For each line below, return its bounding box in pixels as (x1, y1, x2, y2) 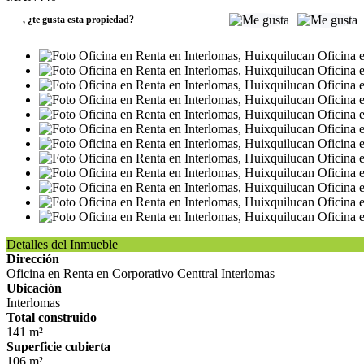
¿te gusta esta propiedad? (28, 14, 134, 25)
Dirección (6, 252, 59, 266)
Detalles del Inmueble (6, 237, 118, 251)
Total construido (6, 310, 97, 324)
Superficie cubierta (6, 340, 110, 353)
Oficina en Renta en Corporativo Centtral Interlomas (6, 266, 275, 280)
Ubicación (6, 281, 62, 295)
